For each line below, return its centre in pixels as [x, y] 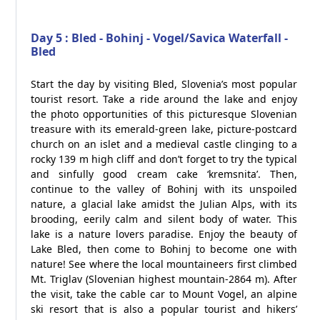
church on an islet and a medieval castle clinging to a [164, 144]
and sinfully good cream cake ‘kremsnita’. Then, [164, 174]
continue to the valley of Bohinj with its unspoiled [164, 189]
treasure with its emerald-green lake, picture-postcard [164, 129]
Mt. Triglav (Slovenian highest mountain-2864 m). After [164, 279]
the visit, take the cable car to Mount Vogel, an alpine [164, 294]
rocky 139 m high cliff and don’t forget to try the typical [164, 159]
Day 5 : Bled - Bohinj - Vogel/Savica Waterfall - [159, 38]
